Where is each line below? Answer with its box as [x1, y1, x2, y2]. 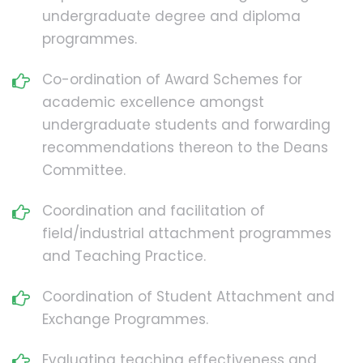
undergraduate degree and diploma [42, 6, 301, 26]
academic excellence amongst [42, 92, 264, 112]
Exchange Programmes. [42, 309, 208, 329]
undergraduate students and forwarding [42, 114, 331, 135]
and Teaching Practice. [42, 246, 206, 266]
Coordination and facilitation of [42, 200, 265, 220]
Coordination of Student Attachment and [42, 286, 335, 306]
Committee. [42, 160, 126, 180]
